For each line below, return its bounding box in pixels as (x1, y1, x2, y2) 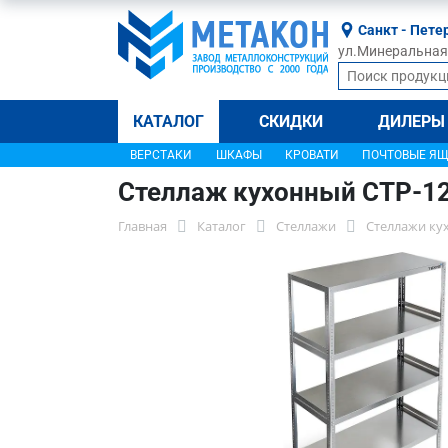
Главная (118, 217, 167, 235)
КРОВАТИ (284, 148, 339, 162)
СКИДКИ (259, 112, 324, 131)
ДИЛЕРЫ (378, 112, 446, 131)
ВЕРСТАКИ (130, 148, 192, 162)
